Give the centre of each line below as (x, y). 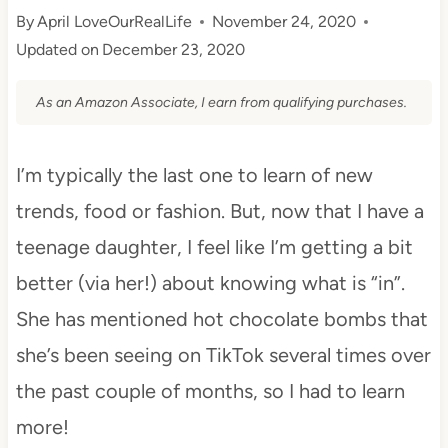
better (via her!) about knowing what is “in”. (210, 282)
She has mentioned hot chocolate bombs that (221, 318)
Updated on (57, 49)
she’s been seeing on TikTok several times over (223, 354)
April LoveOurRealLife (115, 21)
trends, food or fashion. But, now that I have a (219, 210)
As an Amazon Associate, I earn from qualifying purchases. (221, 102)
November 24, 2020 (284, 21)
